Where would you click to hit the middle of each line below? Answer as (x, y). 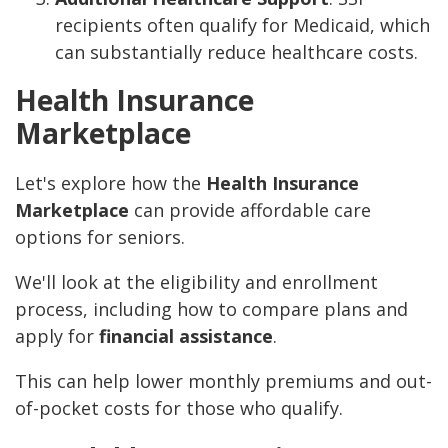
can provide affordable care (250, 210)
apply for (57, 336)
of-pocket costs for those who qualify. (179, 408)
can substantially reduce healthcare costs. (236, 52)
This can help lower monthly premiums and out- (223, 381)
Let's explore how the (110, 183)
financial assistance (186, 336)
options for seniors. (100, 237)
